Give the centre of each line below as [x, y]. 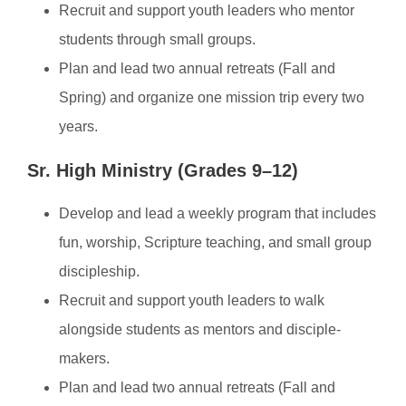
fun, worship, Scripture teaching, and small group [215, 242]
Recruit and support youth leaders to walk [192, 300]
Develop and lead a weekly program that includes [217, 213]
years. [78, 126]
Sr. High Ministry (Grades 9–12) [163, 170]
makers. [84, 358]
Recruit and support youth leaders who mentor [207, 10]
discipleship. [99, 271]
